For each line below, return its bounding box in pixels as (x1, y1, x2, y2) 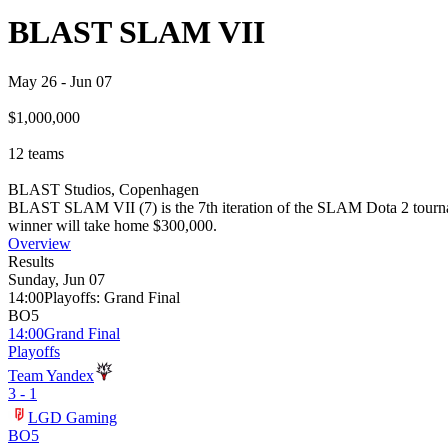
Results (8, 252, 54, 270)
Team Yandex (8, 366, 94, 384)
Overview (8, 234, 71, 252)
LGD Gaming (28, 408, 117, 426)
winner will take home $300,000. (8, 216, 217, 234)
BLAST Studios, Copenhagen (8, 180, 199, 198)
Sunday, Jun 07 (8, 270, 105, 288)
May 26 (8, 72, 57, 90)
